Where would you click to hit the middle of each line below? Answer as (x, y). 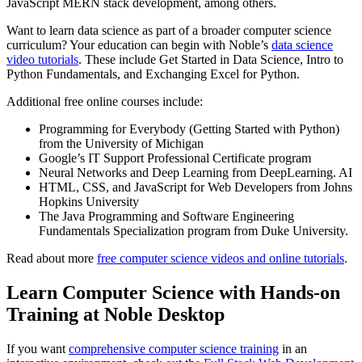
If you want (38, 349)
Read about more (52, 259)
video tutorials (42, 60)
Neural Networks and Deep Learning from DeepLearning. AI (196, 173)
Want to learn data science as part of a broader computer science (169, 31)
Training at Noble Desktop (116, 315)
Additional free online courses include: (105, 102)
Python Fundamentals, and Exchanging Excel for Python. (153, 74)
